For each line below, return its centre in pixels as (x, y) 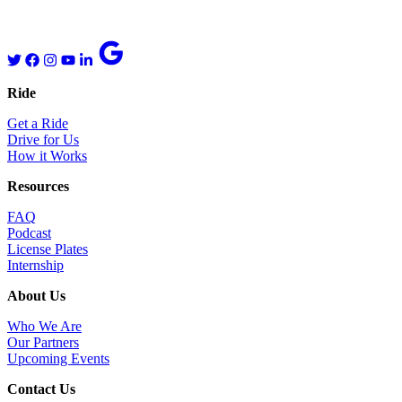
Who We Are (44, 327)
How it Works (47, 156)
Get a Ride (38, 124)
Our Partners (43, 343)
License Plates (48, 249)
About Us (36, 296)
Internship (35, 266)
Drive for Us (43, 140)
